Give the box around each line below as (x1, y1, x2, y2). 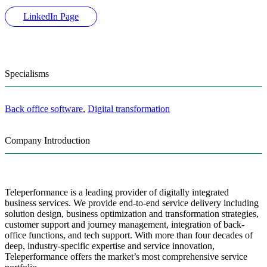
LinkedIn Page (23, 11, 79, 22)
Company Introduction (5, 135, 90, 146)
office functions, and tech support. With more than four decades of (5, 230, 253, 241)
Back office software (5, 104, 83, 114)
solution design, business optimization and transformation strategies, (5, 209, 259, 219)
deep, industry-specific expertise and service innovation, (5, 241, 215, 252)
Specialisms (5, 69, 49, 79)
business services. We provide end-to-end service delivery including (5, 198, 259, 209)
